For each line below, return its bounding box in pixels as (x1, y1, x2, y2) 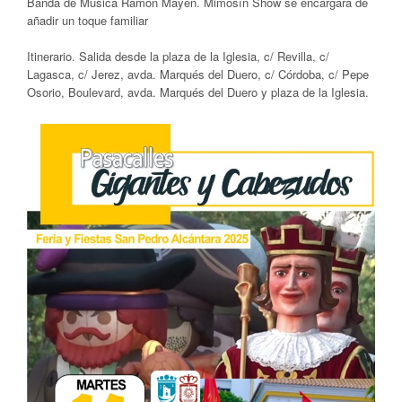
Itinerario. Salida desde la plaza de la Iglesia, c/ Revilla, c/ (27, 47, 329, 65)
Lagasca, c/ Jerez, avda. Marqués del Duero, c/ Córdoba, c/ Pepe (27, 65, 369, 83)
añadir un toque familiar (27, 11, 148, 29)
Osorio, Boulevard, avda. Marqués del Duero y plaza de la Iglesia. (27, 83, 369, 100)
